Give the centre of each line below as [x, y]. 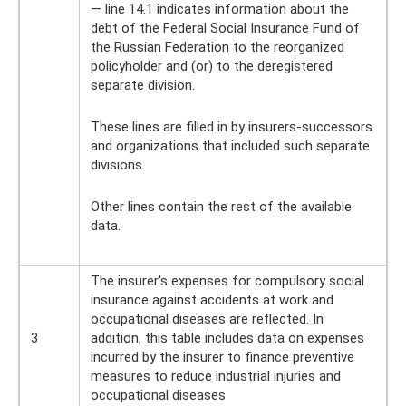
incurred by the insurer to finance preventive [222, 357]
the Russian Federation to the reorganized [217, 47]
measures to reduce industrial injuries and [216, 376]
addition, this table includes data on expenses [227, 338]
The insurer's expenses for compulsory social [227, 280]
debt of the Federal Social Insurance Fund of [225, 28]
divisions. [118, 164]
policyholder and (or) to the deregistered [212, 66]
